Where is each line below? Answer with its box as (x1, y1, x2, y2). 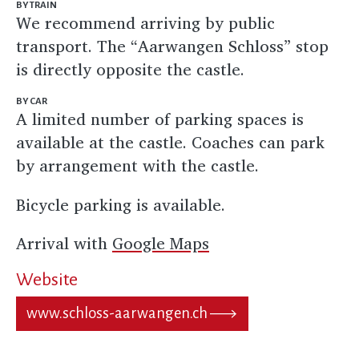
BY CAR (16, 96, 47, 107)
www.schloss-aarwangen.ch (26, 305, 210, 322)
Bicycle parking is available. (16, 191, 225, 218)
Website (16, 270, 78, 289)
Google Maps (112, 229, 209, 256)
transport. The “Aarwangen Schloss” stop (16, 33, 329, 60)
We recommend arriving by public (16, 10, 275, 37)
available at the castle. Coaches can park (16, 129, 325, 156)
